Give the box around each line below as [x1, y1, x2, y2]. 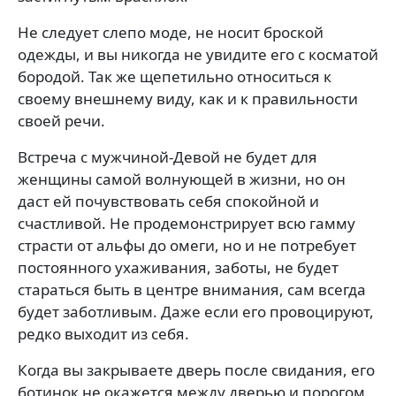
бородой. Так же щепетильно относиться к [18, 65, 331, 87]
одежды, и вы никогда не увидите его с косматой [18, 43, 378, 65]
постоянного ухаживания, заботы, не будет [18, 256, 339, 278]
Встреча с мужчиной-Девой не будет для [18, 146, 317, 167]
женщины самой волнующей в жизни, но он [18, 168, 346, 189]
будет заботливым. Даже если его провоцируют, [18, 301, 374, 322]
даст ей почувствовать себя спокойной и [18, 190, 319, 211]
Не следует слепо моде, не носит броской [18, 21, 324, 42]
